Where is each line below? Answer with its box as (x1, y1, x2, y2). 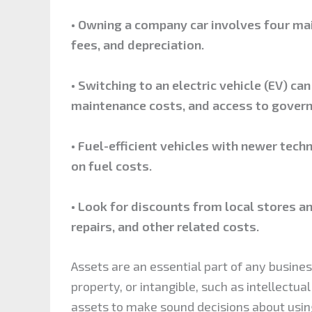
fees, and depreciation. (71, 37, 204, 53)
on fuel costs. (71, 157, 152, 173)
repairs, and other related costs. (71, 218, 259, 234)
